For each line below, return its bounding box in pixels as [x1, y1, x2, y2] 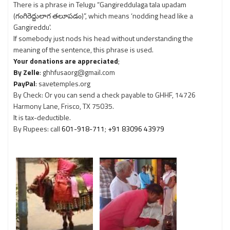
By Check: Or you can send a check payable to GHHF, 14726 [13, 89, 196, 100]
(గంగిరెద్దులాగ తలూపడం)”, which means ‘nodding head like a [13, 10, 193, 21]
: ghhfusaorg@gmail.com [40, 67, 115, 78]
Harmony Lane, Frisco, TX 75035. [13, 101, 114, 111]
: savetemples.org [35, 78, 90, 89]
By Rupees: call [13, 123, 62, 134]
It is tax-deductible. [13, 112, 71, 123]
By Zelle [13, 67, 40, 78]
